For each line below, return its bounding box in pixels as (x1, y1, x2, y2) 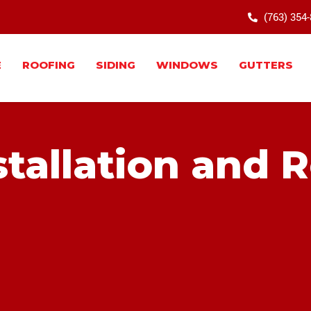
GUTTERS (239, 58, 293, 72)
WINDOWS (156, 58, 218, 72)
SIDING (96, 58, 135, 72)
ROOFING (22, 58, 75, 72)
